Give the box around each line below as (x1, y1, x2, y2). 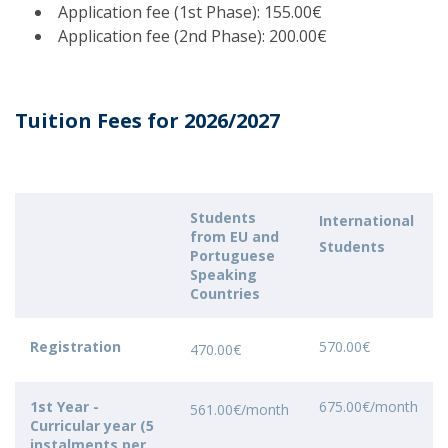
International (319, 211, 414, 230)
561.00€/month (190, 400, 289, 419)
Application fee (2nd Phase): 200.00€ (58, 25, 327, 47)
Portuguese (190, 246, 279, 265)
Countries (190, 284, 260, 303)
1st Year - (30, 397, 99, 416)
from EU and (190, 227, 279, 246)
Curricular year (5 (30, 416, 154, 435)
